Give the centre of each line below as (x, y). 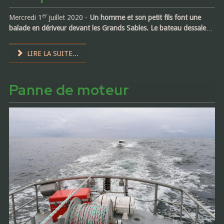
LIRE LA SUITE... (52, 54)
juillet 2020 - (68, 18)
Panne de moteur (69, 90)
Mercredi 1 (25, 18)
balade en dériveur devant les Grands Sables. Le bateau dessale (107, 28)
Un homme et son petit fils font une (145, 18)
